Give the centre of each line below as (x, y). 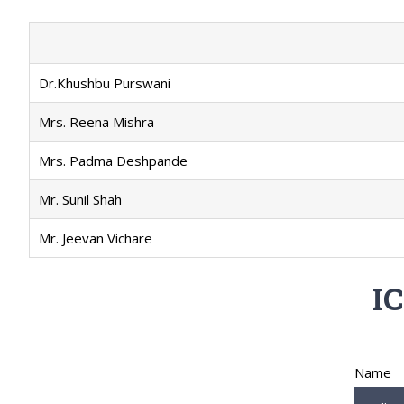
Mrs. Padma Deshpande (113, 161)
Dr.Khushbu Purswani (105, 83)
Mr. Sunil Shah (80, 200)
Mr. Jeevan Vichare (96, 239)
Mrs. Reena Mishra (96, 122)
